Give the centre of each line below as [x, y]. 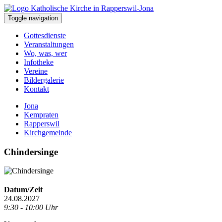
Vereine [36, 71]
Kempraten [41, 115]
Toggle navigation [33, 18]
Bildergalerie [44, 80]
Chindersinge [31, 152]
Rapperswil [42, 124]
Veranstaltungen [49, 44]
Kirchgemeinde [48, 133]
